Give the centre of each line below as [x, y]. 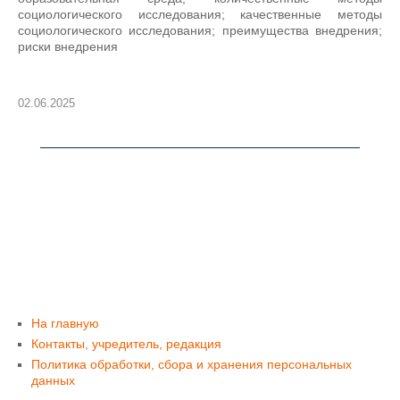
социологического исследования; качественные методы [200, 14]
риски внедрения [68, 46]
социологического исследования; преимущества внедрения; [200, 30]
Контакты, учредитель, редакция [126, 344]
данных [53, 380]
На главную [65, 323]
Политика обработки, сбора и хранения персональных [192, 364]
